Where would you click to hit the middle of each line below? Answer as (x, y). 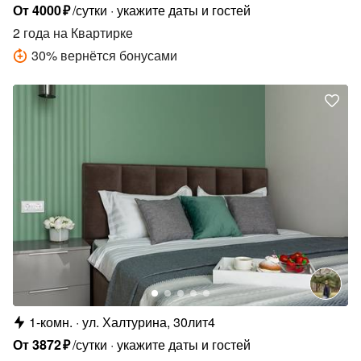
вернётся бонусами (119, 56)
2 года (31, 33)
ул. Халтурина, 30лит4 (149, 322)
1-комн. (51, 322)
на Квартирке (91, 33)
